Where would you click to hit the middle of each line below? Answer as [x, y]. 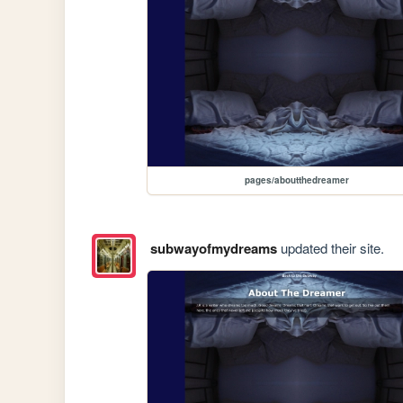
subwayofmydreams [213, 249]
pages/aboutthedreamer [297, 180]
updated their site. [330, 248]
